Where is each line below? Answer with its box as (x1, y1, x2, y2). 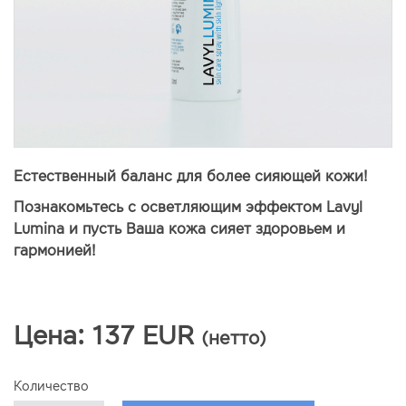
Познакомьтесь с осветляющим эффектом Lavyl (14, 198, 362, 216)
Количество (14, 379, 89, 394)
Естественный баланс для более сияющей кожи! (14, 168, 367, 185)
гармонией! (14, 242, 95, 259)
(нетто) (201, 327, 266, 349)
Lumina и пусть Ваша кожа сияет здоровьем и (14, 220, 345, 237)
